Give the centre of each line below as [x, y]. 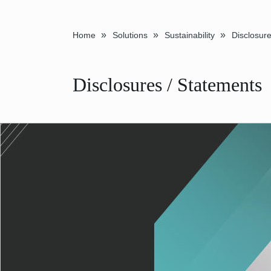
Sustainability [189, 35]
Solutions [130, 35]
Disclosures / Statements [167, 85]
